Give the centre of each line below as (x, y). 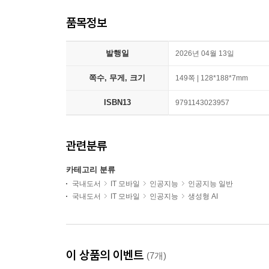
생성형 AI (203, 196)
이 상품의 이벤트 (106, 255)
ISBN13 (117, 102)
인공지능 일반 (210, 184)
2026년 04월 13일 (205, 53)
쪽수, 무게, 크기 (117, 78)
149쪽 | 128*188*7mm (212, 78)
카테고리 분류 (91, 170)
